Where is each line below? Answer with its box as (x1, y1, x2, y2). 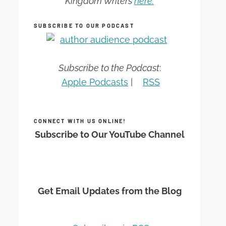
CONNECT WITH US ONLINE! (34, 117, 127, 124)
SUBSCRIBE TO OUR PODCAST (34, 22, 134, 29)
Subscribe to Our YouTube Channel (34, 129, 185, 140)
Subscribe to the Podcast (58, 62, 159, 73)
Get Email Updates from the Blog (37, 186, 182, 197)
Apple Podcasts (62, 76, 128, 87)
